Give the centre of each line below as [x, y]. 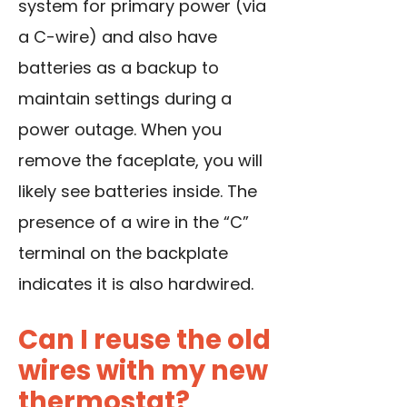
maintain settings [91, 99]
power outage [76, 130]
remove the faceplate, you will [140, 161]
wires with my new [143, 371]
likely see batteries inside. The [138, 192]
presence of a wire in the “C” [134, 223]
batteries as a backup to [119, 68]
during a [198, 99]
